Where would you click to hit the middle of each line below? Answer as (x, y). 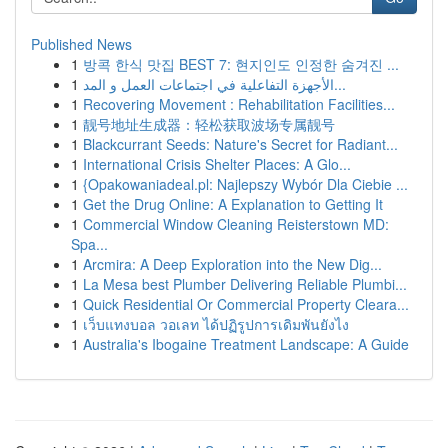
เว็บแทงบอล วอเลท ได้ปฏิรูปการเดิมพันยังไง (216, 324)
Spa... (89, 244)
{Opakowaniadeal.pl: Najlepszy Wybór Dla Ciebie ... (245, 184)
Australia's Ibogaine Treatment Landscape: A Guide (246, 344)
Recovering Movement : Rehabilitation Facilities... (239, 104)
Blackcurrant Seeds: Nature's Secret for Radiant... (240, 144)
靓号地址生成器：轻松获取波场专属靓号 (209, 124)
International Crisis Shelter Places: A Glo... (217, 164)
